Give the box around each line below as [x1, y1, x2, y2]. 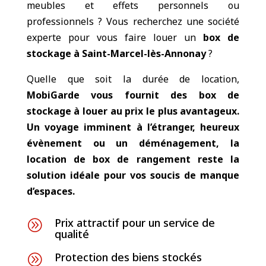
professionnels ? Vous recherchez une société [26, 15, 240, 28]
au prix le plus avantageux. [107, 104, 240, 118]
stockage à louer [26, 104, 108, 118]
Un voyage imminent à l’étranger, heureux [26, 121, 240, 134]
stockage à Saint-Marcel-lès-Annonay [26, 47, 206, 60]
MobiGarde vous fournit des [26, 88, 199, 102]
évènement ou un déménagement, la [26, 137, 240, 150]
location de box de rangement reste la [26, 153, 240, 166]
